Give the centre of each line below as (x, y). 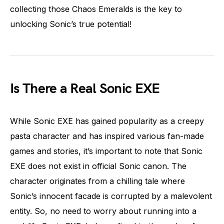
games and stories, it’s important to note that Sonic (106, 151)
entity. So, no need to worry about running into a (103, 211)
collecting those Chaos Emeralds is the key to (96, 9)
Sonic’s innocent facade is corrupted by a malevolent (111, 196)
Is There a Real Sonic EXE (85, 88)
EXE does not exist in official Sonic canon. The (98, 166)
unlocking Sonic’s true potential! (71, 24)
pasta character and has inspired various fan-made (107, 136)
